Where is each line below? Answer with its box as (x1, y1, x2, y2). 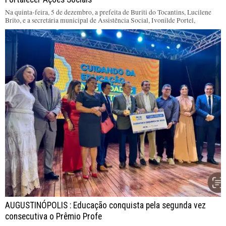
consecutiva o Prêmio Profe (5, 211, 102, 221)
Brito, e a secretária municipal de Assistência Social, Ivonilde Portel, (5, 15, 195, 25)
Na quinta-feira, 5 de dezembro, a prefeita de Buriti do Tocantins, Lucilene (5, 7, 211, 17)
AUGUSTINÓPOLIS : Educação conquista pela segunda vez (5, 200, 206, 210)
